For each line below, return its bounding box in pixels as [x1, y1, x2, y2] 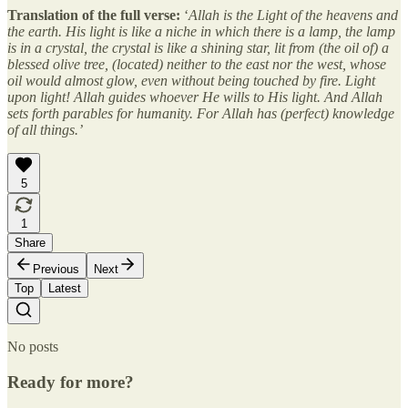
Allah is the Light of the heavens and [189, 6, 398, 23]
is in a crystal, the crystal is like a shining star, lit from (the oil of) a [7, 39, 389, 56]
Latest [48, 280, 81, 295]
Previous [33, 261, 79, 276]
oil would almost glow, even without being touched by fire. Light [7, 72, 375, 88]
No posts [7, 338, 58, 354]
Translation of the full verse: [7, 6, 180, 23]
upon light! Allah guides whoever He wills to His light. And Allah [7, 88, 382, 105]
